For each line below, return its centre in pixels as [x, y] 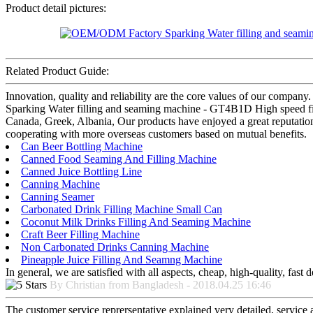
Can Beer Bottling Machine [82, 146]
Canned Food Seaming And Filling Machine [119, 159]
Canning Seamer [58, 196]
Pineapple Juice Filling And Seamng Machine [122, 259]
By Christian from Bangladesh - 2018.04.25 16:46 [160, 284]
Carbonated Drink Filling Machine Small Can [122, 209]
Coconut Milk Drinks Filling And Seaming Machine [136, 221]
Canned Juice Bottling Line [81, 171]
